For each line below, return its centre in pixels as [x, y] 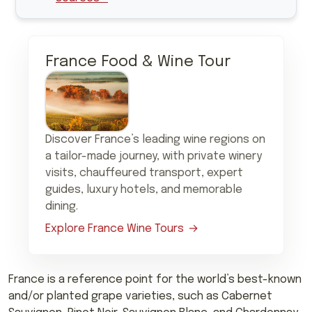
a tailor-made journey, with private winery [154, 157]
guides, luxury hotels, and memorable [144, 190]
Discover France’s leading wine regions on [155, 140]
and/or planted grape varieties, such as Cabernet [140, 297]
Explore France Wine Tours [115, 229]
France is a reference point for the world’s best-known [155, 280]
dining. [62, 207]
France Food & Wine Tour [138, 62]
